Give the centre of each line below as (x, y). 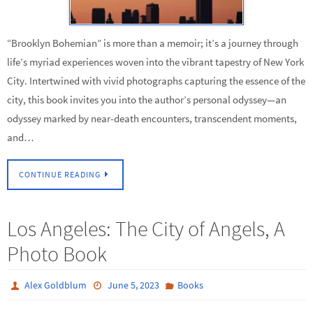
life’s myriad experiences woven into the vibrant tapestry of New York (155, 62)
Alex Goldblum (56, 285)
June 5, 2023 (133, 285)
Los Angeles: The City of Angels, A (146, 229)
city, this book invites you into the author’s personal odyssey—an (147, 100)
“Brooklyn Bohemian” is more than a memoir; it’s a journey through (153, 43)
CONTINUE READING (60, 175)
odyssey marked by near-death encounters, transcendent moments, (152, 119)
